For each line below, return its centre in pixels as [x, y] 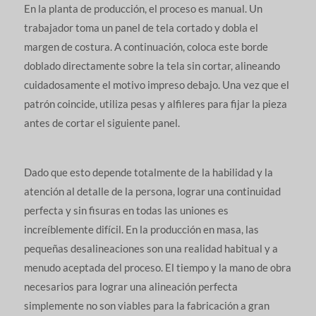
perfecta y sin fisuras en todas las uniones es [126, 211]
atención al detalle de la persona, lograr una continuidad [152, 192]
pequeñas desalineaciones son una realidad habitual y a [151, 249]
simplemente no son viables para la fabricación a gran [146, 306]
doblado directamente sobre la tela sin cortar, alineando [152, 66]
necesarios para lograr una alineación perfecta [130, 287]
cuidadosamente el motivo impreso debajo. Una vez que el [156, 85]
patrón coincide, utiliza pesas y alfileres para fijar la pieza [155, 104]
